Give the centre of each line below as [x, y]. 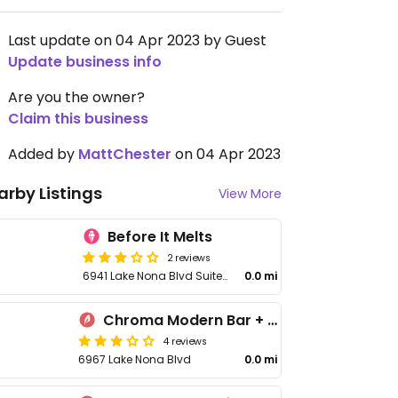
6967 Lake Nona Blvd [135, 359]
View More [250, 194]
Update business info [85, 62]
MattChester [125, 154]
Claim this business [78, 119]
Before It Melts [160, 237]
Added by [43, 154]
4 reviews [185, 340]
